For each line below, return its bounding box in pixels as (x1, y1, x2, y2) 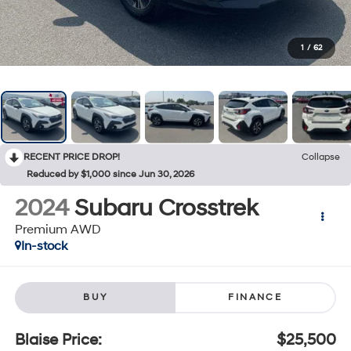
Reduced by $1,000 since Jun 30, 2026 (27, 168, 194, 181)
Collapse (302, 151, 340, 164)
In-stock (20, 238, 67, 255)
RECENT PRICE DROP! (24, 151, 120, 164)
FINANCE (228, 291, 283, 303)
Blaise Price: (14, 330, 102, 349)
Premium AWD (14, 222, 101, 238)
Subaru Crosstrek (74, 194, 258, 223)
